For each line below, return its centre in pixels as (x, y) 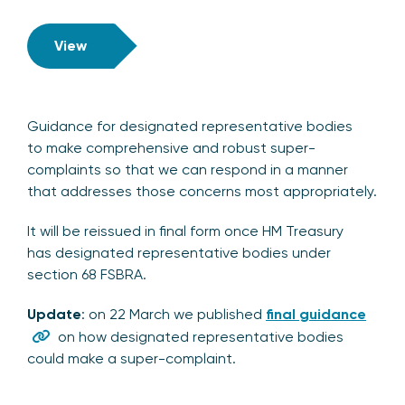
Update (54, 315)
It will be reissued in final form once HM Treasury (185, 231)
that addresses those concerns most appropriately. (202, 192)
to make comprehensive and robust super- (171, 148)
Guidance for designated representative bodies (190, 127)
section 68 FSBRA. (87, 275)
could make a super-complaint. (132, 359)
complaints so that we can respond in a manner (188, 170)
